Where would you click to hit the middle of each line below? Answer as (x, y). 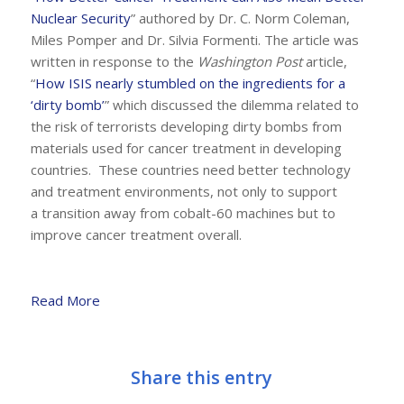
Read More (65, 301)
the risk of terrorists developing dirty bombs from (186, 126)
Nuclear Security (80, 18)
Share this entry (202, 377)
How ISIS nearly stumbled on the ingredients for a (190, 83)
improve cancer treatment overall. (136, 234)
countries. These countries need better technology (190, 169)
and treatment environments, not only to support (184, 191)
